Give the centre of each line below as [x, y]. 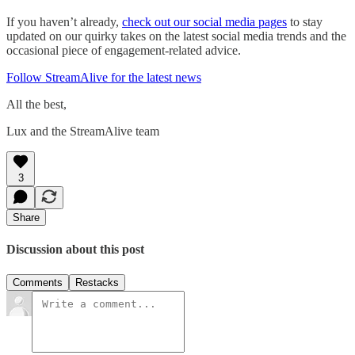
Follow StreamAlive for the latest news [104, 78]
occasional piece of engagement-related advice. [124, 51]
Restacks [97, 282]
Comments [38, 282]
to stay [305, 22]
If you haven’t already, [64, 22]
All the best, [36, 105]
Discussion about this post [75, 250]
